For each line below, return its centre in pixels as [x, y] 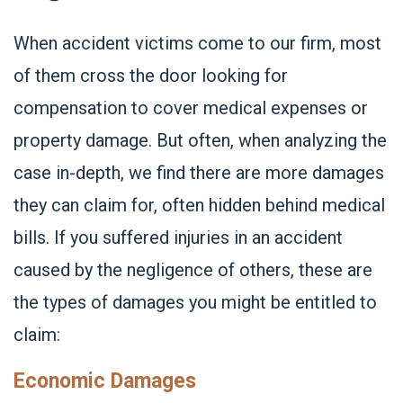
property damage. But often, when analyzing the [200, 140]
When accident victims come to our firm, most [197, 43]
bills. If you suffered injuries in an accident [178, 237]
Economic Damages [105, 381]
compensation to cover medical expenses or [191, 108]
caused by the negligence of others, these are [193, 270]
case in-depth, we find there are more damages [199, 173]
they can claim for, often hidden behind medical [199, 205]
